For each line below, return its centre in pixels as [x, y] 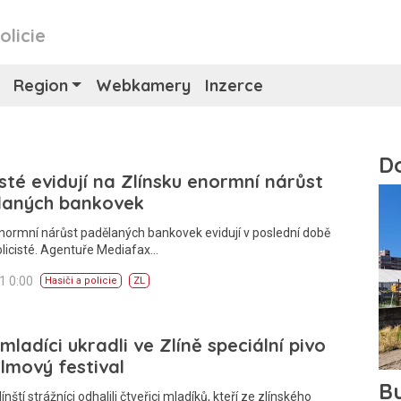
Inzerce [235, 85]
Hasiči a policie [81, 281]
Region [40, 85]
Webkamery [144, 85]
